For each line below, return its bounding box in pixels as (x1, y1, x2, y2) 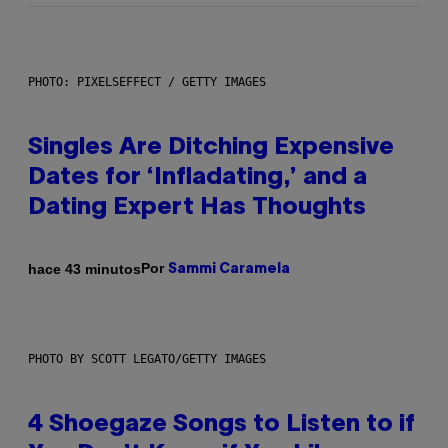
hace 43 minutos (28, 260, 141, 277)
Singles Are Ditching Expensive (28, 137, 394, 160)
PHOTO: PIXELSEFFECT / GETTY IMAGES (28, 75, 266, 90)
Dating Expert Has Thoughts (28, 197, 366, 220)
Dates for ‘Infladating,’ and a (28, 167, 367, 190)
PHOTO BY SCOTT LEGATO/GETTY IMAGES (28, 352, 266, 367)
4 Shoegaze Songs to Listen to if (28, 414, 415, 437)
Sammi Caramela (168, 263, 290, 277)
